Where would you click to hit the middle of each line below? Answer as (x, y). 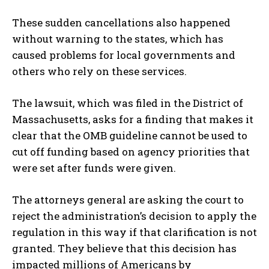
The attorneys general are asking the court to (128, 200)
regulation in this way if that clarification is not (134, 232)
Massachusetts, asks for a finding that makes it (133, 119)
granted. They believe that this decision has (124, 249)
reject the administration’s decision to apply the (134, 216)
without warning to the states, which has (118, 39)
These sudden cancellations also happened (121, 23)
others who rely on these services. (99, 71)
